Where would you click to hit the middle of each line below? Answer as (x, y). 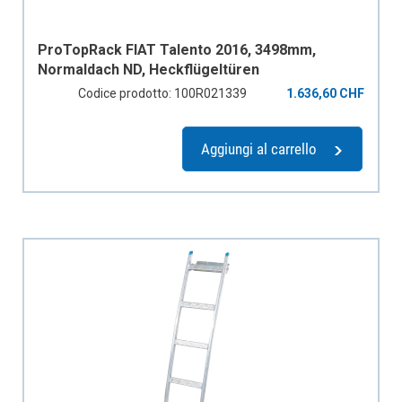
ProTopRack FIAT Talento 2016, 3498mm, (177, 50)
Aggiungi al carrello (259, 149)
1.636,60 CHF (325, 93)
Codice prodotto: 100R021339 (162, 93)
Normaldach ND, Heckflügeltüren (149, 70)
